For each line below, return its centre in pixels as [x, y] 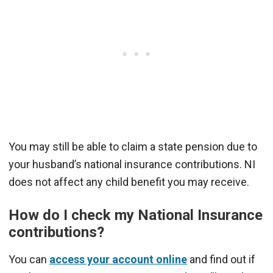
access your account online [118, 259]
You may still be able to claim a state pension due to [133, 146]
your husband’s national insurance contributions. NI [132, 164]
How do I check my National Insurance [136, 215]
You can [29, 259]
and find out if [221, 259]
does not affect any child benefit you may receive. [129, 182]
